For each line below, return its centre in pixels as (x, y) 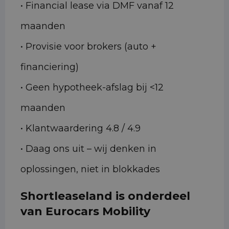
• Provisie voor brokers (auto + (88, 47)
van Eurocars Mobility (85, 212)
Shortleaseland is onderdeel (105, 196)
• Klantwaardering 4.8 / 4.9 (82, 129)
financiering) (50, 67)
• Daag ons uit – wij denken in (88, 149)
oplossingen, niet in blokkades (90, 169)
